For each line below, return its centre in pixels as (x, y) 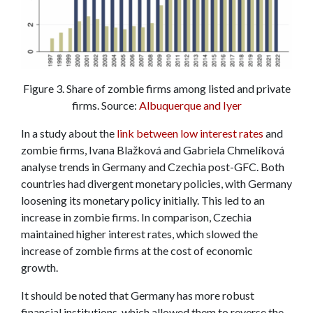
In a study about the (69, 133)
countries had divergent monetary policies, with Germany (156, 184)
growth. (41, 268)
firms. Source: (105, 105)
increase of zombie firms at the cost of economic (137, 251)
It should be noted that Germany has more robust (138, 296)
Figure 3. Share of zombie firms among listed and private (156, 89)
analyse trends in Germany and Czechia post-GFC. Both (153, 167)
